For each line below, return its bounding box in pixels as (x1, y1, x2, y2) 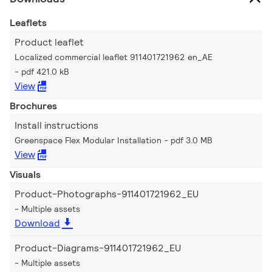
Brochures (10, 99, 57, 112)
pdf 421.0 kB (21, 66, 69, 77)
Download (15, 216, 60, 229)
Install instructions (15, 118, 98, 132)
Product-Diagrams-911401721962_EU (15, 241, 181, 254)
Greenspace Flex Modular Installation (15, 134, 161, 146)
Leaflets (10, 16, 47, 29)
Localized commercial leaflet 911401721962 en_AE (15, 51, 212, 63)
